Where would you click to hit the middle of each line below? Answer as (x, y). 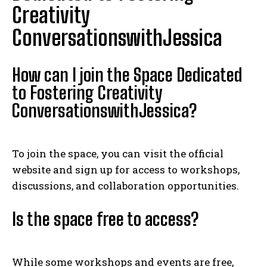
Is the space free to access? (105, 219)
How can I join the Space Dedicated (127, 75)
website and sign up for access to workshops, (126, 170)
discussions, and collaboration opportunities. (125, 186)
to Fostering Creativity (87, 93)
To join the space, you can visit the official (118, 154)
